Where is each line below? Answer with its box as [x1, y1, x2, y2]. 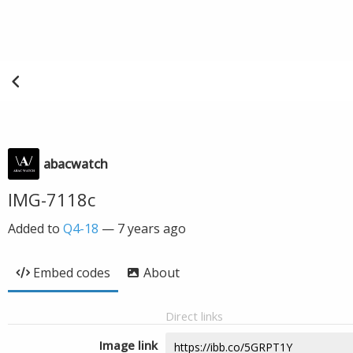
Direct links [165, 308, 223, 324]
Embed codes [33, 264, 110, 281]
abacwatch [43, 155, 108, 173]
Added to [8, 220, 63, 237]
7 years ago [117, 220, 186, 237]
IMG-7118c [8, 188, 95, 211]
